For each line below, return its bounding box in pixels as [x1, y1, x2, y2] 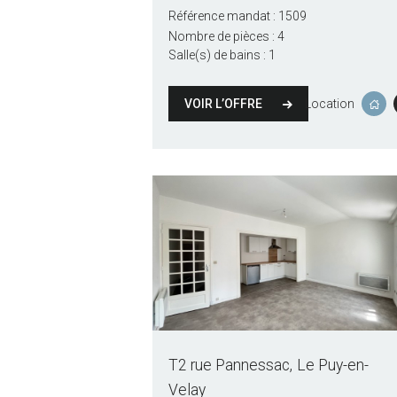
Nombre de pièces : [167, 29, 275, 44]
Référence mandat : [167, 8, 276, 23]
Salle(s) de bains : [167, 48, 266, 63]
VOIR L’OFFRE [183, 96, 262, 111]
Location [305, 96, 355, 111]
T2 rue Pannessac [167, 356, 290, 375]
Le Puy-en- [296, 356, 369, 375]
